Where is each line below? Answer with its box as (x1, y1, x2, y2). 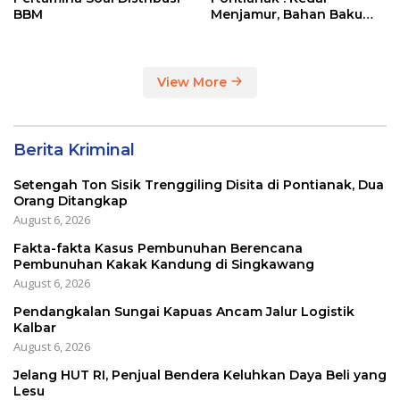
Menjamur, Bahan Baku (211, 5, 362, 22)
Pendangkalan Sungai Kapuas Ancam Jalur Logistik (13, 303, 354, 320)
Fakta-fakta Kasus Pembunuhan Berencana (13, 239, 303, 256)
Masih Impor (211, 21, 293, 38)
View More (157, 73, 230, 90)
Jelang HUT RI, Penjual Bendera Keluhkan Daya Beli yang (13, 366, 387, 383)
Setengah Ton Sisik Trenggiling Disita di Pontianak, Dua (13, 176, 384, 193)
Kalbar (13, 319, 56, 336)
